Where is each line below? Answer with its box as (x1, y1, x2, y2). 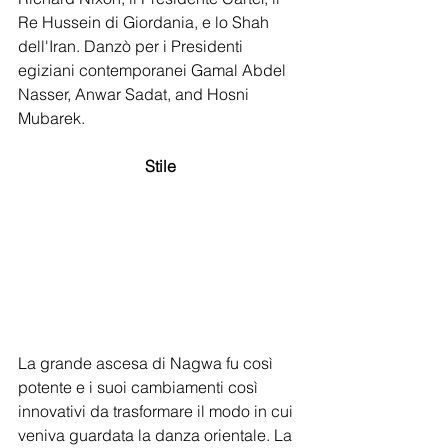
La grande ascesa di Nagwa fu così (18, 352, 277, 373)
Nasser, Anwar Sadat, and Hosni (18, 83, 253, 104)
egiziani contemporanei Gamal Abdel (18, 59, 290, 80)
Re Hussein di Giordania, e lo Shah (18, 11, 273, 32)
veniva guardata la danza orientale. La (18, 424, 296, 445)
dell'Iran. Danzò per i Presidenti (18, 35, 247, 56)
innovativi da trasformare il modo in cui (18, 400, 297, 421)
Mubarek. (18, 107, 89, 128)
